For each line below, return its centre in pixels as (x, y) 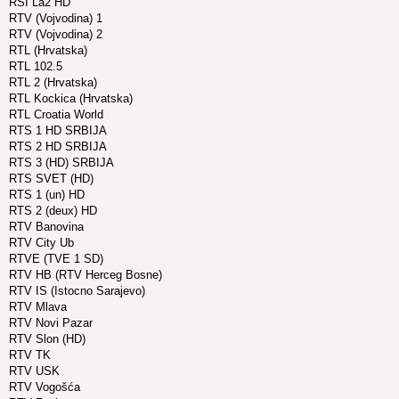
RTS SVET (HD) (51, 179)
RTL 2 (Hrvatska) (53, 83)
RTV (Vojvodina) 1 (56, 19)
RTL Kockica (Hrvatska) (71, 99)
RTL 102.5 (36, 67)
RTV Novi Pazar (51, 323)
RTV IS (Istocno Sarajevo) (77, 291)
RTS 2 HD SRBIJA (58, 147)
